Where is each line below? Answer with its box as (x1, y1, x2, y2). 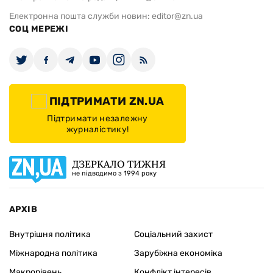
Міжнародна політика (9, 248, 97, 259)
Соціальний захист (133, 229, 213, 240)
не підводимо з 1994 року (72, 169, 157, 178)
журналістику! (66, 124, 129, 135)
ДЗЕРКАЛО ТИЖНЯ (72, 158, 166, 171)
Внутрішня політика (9, 229, 91, 240)
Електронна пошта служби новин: (9, 11, 152, 22)
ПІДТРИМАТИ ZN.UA (49, 94, 165, 108)
